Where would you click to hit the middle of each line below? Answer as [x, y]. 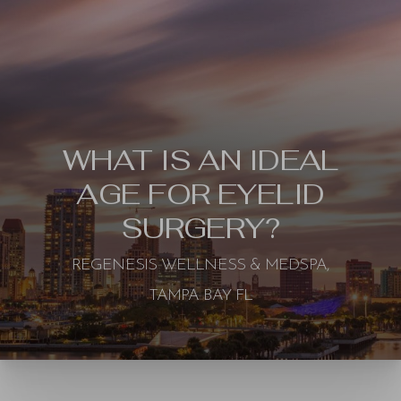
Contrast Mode [84, 380]
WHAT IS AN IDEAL [200, 160]
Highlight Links [225, 380]
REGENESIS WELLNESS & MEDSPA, [200, 265]
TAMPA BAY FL [200, 296]
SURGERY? [200, 228]
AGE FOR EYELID [200, 194]
